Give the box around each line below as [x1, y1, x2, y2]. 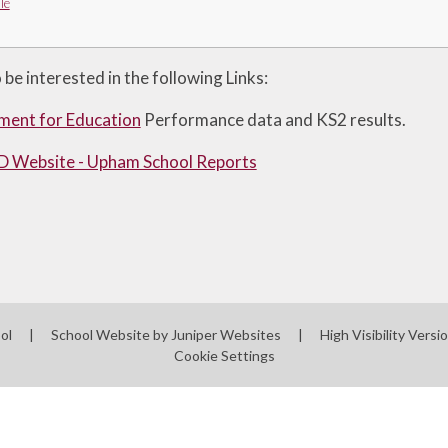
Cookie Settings [173, 347, 275, 365]
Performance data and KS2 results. [143, 109, 406, 131]
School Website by [50, 326, 171, 344]
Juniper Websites [170, 326, 281, 344]
